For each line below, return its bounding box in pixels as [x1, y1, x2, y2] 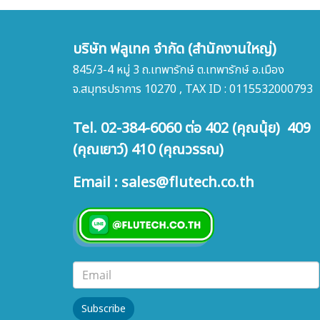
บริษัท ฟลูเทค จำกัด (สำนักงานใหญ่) [73, 39, 276, 60]
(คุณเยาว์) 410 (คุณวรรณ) [73, 139, 224, 161]
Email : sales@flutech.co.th [73, 172, 254, 194]
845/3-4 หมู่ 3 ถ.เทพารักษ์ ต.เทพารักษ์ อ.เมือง [73, 61, 284, 79]
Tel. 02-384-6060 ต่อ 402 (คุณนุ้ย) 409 [73, 118, 311, 139]
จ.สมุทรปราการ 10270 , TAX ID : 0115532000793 [73, 81, 313, 98]
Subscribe [81, 301, 126, 316]
